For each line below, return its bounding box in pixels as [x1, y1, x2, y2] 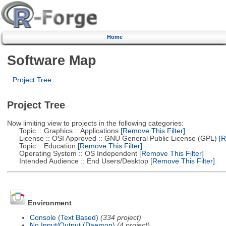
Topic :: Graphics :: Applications [7, 127, 119, 135]
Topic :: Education [7, 142, 76, 150]
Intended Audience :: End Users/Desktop [7, 157, 148, 165]
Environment [27, 199, 72, 207]
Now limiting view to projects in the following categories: [7, 119, 184, 127]
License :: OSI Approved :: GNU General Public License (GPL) [7, 134, 217, 142]
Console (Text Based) [29, 213, 98, 221]
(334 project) [100, 213, 141, 221]
